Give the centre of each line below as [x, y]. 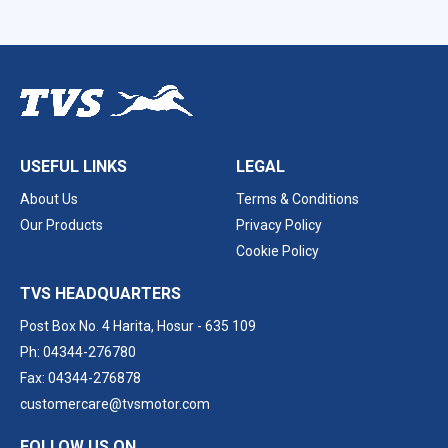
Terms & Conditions [297, 199]
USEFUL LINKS [73, 166]
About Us [49, 199]
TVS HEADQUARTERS [100, 293]
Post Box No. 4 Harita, [87, 326]
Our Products [61, 225]
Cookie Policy [277, 251]
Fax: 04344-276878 [80, 378]
